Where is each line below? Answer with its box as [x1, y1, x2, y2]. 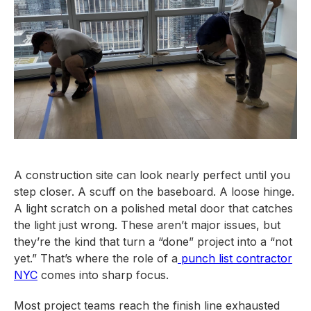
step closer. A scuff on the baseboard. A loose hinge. [14, 185, 294, 199]
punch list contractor [178, 251, 292, 265]
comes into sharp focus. [37, 268, 169, 282]
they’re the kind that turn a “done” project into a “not [14, 235, 292, 249]
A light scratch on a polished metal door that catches [14, 201, 293, 215]
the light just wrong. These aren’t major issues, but [14, 218, 280, 232]
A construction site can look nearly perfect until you [14, 168, 290, 182]
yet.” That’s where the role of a [14, 251, 178, 265]
